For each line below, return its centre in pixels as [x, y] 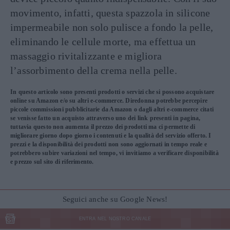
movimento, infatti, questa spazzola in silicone [110, 13]
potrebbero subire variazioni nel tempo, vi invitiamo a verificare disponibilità [114, 153]
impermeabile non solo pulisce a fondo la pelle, [112, 27]
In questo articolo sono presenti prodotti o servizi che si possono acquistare [112, 92]
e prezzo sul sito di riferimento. [52, 162]
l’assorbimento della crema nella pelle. [94, 70]
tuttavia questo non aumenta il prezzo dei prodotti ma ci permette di [103, 127]
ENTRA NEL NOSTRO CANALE [115, 219]
